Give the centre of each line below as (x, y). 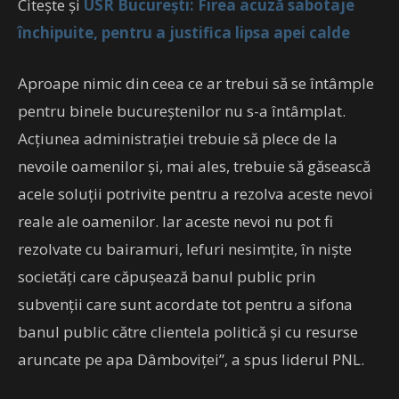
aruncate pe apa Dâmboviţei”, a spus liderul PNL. (191, 359)
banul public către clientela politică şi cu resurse (188, 331)
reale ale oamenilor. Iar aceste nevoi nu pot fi (175, 221)
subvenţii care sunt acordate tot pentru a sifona (185, 304)
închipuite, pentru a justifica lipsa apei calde (184, 32)
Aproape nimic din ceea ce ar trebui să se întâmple (196, 83)
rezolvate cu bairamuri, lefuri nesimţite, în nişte (185, 248)
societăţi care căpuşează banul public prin (167, 276)
